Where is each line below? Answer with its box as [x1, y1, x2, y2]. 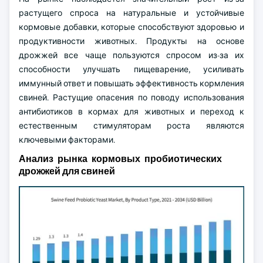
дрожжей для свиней [19, 165, 115, 177]
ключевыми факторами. [19, 134, 115, 145]
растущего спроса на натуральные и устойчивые [19, 8, 244, 18]
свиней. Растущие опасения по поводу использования [19, 92, 244, 103]
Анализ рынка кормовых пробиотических [19, 153, 222, 165]
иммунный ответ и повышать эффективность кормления [19, 78, 244, 89]
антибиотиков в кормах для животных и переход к [19, 106, 244, 117]
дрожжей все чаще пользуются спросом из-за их [19, 50, 244, 60]
